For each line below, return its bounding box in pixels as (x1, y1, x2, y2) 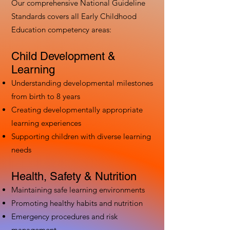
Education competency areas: (11, 25, 111, 35)
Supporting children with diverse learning (11, 131, 151, 142)
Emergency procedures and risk (11, 212, 118, 222)
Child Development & (11, 50, 116, 63)
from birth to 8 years (11, 91, 80, 102)
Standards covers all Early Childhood (11, 11, 137, 22)
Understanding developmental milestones (11, 78, 153, 88)
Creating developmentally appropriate (11, 105, 143, 115)
